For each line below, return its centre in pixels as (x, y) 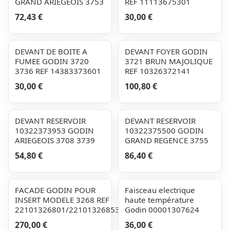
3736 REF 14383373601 (58, 71)
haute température (159, 200)
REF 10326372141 (158, 71)
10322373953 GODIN (54, 130)
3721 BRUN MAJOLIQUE (169, 61)
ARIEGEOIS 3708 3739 (55, 140)
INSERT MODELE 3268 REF (62, 200)
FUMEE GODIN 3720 (52, 61)
